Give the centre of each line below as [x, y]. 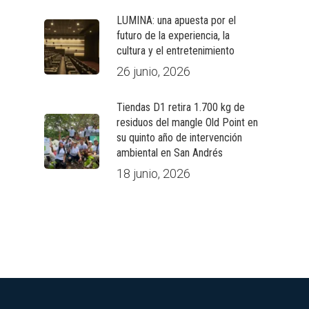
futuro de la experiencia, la [173, 36]
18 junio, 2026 [153, 173]
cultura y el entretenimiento [176, 51]
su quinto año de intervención [179, 138]
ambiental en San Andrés [170, 153]
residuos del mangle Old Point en [187, 122]
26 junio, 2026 [153, 71]
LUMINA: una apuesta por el [176, 20]
